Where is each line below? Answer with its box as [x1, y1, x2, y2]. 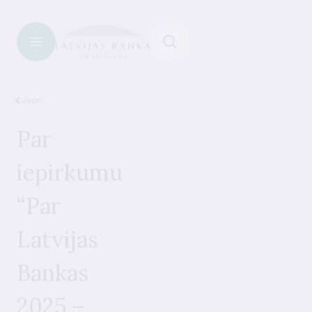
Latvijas [17, 225, 98, 253]
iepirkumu [17, 158, 123, 187]
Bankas [17, 258, 88, 287]
